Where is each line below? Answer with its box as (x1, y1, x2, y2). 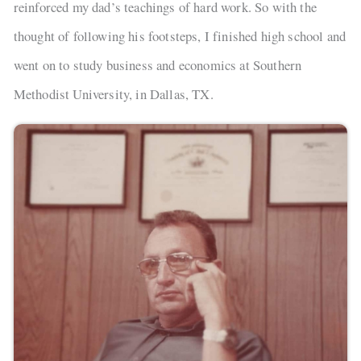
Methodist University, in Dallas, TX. (13, 85, 214, 104)
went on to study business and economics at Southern (13, 56, 302, 75)
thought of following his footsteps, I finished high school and (13, 27, 346, 46)
